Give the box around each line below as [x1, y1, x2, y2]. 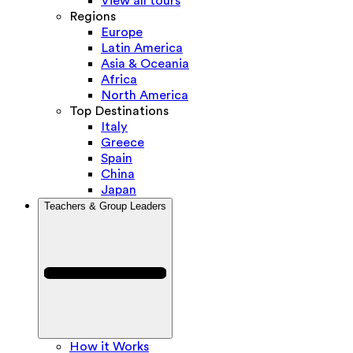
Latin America [101, 41, 183, 56]
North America [101, 88, 188, 103]
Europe [101, 25, 143, 40]
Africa [101, 72, 137, 87]
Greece [101, 136, 144, 150]
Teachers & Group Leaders [44, 200, 166, 213]
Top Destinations [69, 104, 169, 119]
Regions [69, 9, 116, 24]
